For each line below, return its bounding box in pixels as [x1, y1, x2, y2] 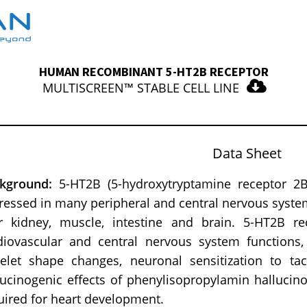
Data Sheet [212, 144, 282, 163]
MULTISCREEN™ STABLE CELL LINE [42, 79, 239, 97]
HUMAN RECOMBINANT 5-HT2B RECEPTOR [38, 64, 269, 80]
